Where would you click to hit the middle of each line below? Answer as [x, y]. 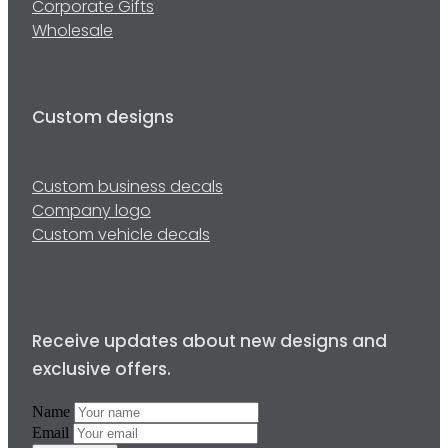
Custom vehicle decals [121, 236]
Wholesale [72, 32]
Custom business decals [127, 188]
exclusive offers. [101, 371]
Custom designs [103, 119]
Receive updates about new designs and [209, 343]
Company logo [91, 212]
